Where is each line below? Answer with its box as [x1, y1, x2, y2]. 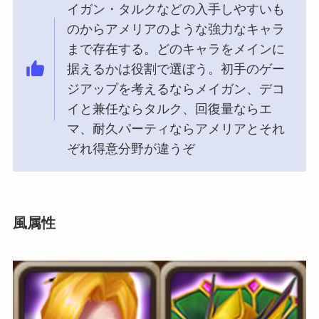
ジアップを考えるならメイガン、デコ [67, 81, 286, 96]
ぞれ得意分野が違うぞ [67, 141, 196, 156]
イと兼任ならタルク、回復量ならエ [67, 101, 273, 116]
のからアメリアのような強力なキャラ [67, 21, 286, 36]
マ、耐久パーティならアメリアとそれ [67, 121, 286, 136]
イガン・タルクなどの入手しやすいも [67, 1, 286, 16]
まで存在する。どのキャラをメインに [67, 41, 286, 56]
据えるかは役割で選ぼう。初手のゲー [67, 61, 286, 76]
